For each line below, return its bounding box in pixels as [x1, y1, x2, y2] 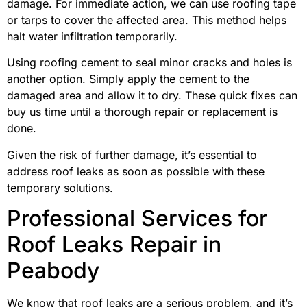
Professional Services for [7, 205, 267, 232]
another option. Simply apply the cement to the [7, 72, 249, 86]
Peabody [7, 257, 99, 284]
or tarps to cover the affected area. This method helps [7, 13, 286, 27]
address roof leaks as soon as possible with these [7, 164, 265, 178]
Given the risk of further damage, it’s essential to [7, 147, 257, 162]
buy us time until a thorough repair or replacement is [7, 105, 278, 119]
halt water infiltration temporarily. [7, 29, 177, 44]
